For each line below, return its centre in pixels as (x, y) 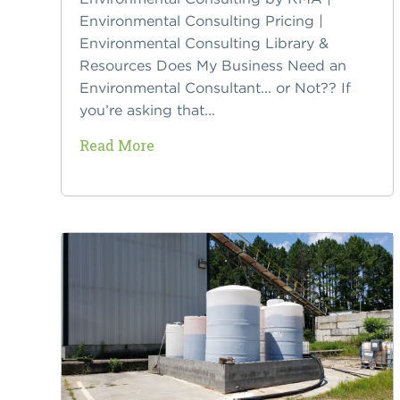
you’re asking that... (147, 110)
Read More (117, 146)
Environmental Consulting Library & (204, 43)
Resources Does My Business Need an (212, 66)
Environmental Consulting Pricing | (201, 21)
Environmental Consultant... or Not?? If (215, 88)
